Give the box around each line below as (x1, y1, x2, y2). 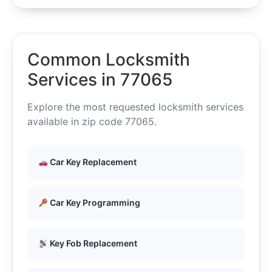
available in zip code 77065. (27, 115, 157, 128)
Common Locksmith (27, 49, 190, 70)
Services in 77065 (27, 69, 172, 90)
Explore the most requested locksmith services (27, 101, 243, 114)
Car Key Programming (47, 197, 140, 208)
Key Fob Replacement (47, 238, 137, 249)
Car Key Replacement (47, 157, 137, 168)
